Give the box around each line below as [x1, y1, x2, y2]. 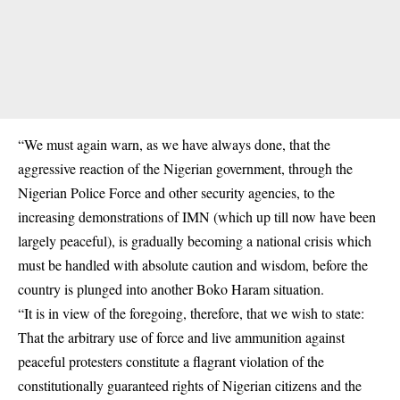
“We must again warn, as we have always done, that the [18, 135, 330, 154]
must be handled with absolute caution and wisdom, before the [18, 255, 368, 274]
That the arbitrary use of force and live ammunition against [18, 328, 345, 346]
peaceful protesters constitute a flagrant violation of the [18, 352, 324, 371]
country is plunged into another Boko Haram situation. [18, 279, 324, 298]
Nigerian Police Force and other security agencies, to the [18, 183, 335, 202]
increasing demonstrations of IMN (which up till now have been [18, 207, 376, 226]
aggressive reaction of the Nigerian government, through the [18, 159, 353, 178]
